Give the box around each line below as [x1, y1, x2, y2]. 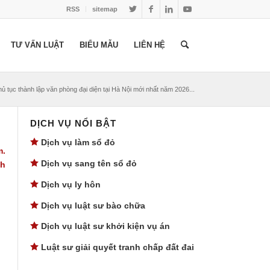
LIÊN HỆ [134, 40, 165, 49]
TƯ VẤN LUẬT [11, 40, 64, 49]
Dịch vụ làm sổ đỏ [41, 137, 115, 147]
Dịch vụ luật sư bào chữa [41, 200, 145, 210]
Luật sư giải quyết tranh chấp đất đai [41, 242, 194, 253]
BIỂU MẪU [80, 40, 118, 49]
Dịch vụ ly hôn [41, 179, 101, 189]
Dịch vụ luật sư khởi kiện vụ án [41, 221, 170, 231]
